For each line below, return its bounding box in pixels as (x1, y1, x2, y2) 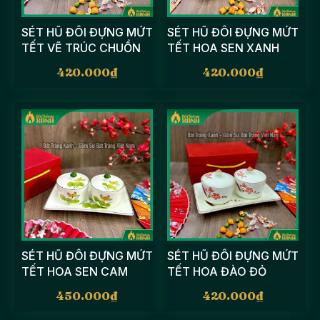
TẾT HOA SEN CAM (21, 264, 128, 279)
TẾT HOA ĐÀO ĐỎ (167, 264, 266, 279)
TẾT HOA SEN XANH (167, 41, 279, 55)
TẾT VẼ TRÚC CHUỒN (21, 41, 141, 55)
